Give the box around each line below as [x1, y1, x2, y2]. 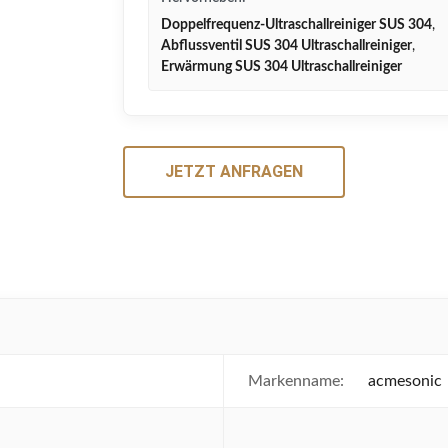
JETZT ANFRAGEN [165, 162, 303, 181]
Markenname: [248, 373, 344, 389]
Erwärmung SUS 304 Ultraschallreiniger [161, 60, 402, 74]
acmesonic [368, 373, 442, 389]
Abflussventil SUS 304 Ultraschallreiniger [161, 39, 412, 53]
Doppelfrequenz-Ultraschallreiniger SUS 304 [161, 18, 432, 32]
